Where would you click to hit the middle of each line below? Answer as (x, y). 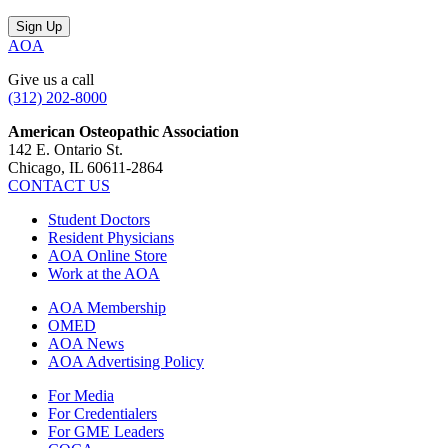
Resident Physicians (111, 238)
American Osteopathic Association (123, 132)
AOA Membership (107, 308)
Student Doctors (99, 220)
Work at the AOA (104, 274)
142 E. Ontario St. (65, 150)
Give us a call (51, 80)
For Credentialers (102, 414)
